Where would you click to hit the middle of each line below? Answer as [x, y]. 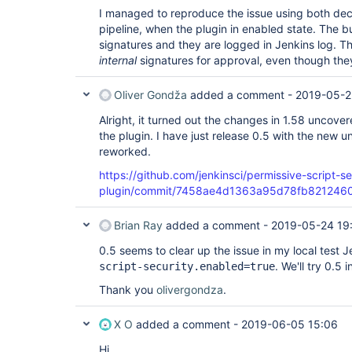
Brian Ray [138, 225]
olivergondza [190, 290]
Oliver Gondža [150, 95]
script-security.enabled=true [187, 266]
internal [118, 60]
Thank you [128, 290]
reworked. [125, 151]
